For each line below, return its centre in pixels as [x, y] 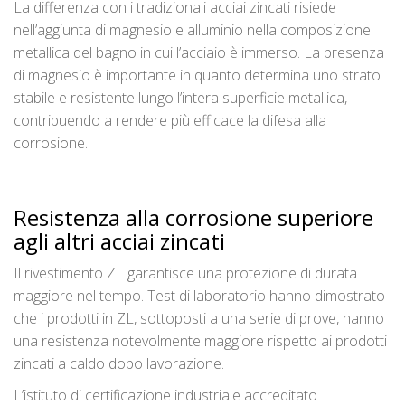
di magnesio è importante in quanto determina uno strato [197, 75]
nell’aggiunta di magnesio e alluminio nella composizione [192, 30]
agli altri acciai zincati [119, 241]
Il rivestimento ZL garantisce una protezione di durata [185, 273]
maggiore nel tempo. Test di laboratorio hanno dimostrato [199, 296]
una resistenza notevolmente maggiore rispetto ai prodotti [200, 341]
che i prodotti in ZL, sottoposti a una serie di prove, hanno [199, 319]
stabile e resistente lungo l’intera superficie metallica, [180, 98]
